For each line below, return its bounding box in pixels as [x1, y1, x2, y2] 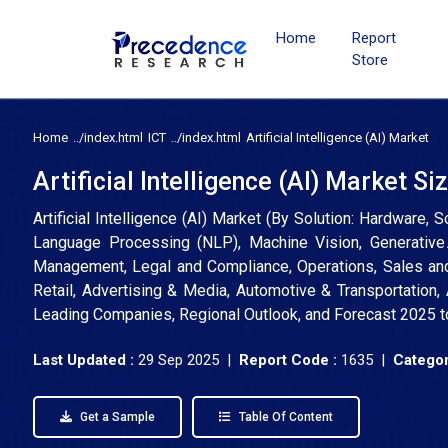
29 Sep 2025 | [138, 351, 239, 369]
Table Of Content [236, 410, 333, 424]
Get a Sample [77, 410, 155, 424]
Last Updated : [33, 351, 138, 369]
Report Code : [239, 351, 337, 369]
